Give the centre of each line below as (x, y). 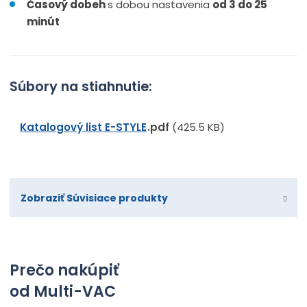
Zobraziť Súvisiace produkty (95, 198)
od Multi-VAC (63, 291)
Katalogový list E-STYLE (84, 127)
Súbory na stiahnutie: (81, 87)
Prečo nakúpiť (65, 270)
